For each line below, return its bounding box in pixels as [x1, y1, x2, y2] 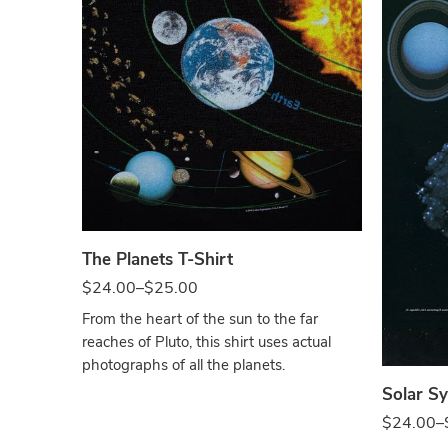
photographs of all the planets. [82, 354, 285, 375]
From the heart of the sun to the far [82, 308, 318, 329]
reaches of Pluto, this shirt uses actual [82, 331, 331, 352]
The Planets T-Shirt [82, 247, 233, 271]
